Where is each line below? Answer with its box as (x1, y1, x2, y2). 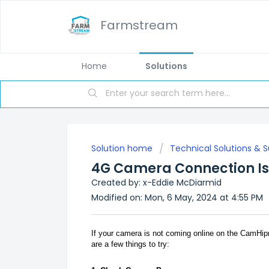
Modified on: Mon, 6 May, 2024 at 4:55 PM (91, 192, 263, 204)
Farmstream (100, 17, 178, 34)
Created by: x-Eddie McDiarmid (91, 177, 222, 189)
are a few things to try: (91, 239, 169, 249)
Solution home (91, 142, 155, 154)
